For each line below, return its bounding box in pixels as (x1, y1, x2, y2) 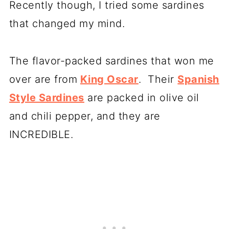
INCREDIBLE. (9, 128, 74, 141)
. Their (138, 73, 178, 85)
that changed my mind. (9, 17, 125, 30)
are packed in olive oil (84, 91, 199, 104)
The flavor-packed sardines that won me (9, 54, 214, 67)
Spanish (177, 73, 219, 85)
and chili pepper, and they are (9, 109, 161, 122)
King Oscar (80, 73, 139, 85)
